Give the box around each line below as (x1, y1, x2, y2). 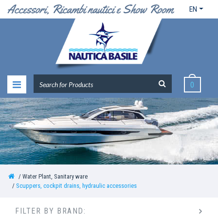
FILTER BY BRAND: (15, 206, 86, 216)
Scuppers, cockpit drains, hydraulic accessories (16, 182, 137, 189)
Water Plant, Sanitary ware (22, 172, 88, 180)
